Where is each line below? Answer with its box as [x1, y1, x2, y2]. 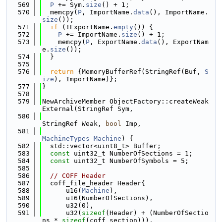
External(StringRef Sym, [42, 105, 133, 112]
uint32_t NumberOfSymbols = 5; [70, 157, 189, 165]
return [50, 68, 74, 75]
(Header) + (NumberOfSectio [106, 209, 209, 217]
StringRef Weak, [42, 120, 106, 127]
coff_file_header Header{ [42, 179, 145, 187]
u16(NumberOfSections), [42, 194, 153, 202]
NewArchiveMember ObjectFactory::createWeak [42, 98, 209, 105]
